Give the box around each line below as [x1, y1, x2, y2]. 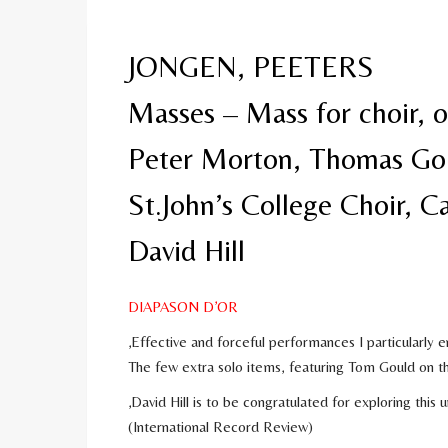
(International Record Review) [128, 417, 313, 435]
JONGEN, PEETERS [128, 48, 374, 84]
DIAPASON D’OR [128, 297, 238, 315]
